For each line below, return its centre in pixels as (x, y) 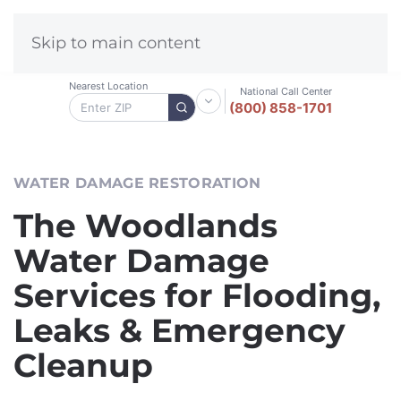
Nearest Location (108, 86)
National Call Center (286, 91)
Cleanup (83, 365)
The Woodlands (145, 226)
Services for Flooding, (197, 295)
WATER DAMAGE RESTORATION (137, 183)
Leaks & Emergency (179, 330)
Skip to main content (116, 43)
